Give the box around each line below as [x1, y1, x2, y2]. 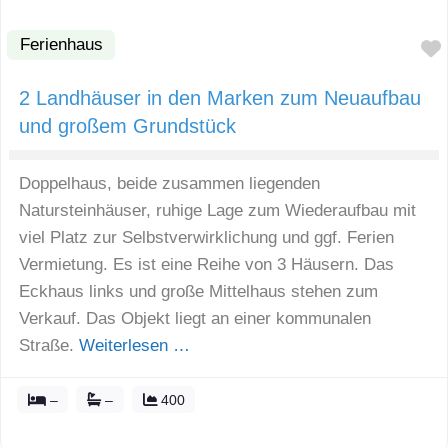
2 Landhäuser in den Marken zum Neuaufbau [19, 87, 421, 110]
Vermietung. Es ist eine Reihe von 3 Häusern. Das [19, 255, 394, 275]
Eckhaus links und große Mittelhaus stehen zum [19, 282, 378, 302]
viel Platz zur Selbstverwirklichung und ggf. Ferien [19, 228, 394, 248]
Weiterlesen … [79, 336, 190, 356]
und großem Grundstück [19, 115, 236, 138]
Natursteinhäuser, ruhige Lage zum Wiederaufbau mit [19, 201, 416, 221]
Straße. [19, 336, 79, 356]
